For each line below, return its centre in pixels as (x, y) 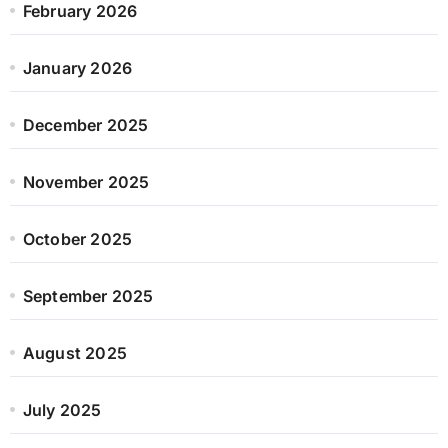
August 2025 (74, 352)
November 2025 (86, 181)
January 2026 (77, 67)
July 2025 (62, 409)
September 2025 (88, 295)
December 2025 (85, 124)
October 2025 (77, 238)
